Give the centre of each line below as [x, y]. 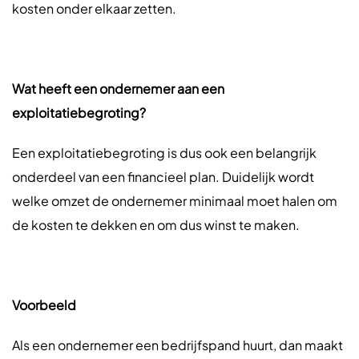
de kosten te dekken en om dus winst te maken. [156, 225]
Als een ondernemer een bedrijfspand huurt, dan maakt [177, 345]
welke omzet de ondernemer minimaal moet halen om [175, 201]
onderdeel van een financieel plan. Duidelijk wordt [163, 177]
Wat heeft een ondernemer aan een [118, 89]
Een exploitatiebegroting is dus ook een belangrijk [164, 153]
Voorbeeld [44, 305]
